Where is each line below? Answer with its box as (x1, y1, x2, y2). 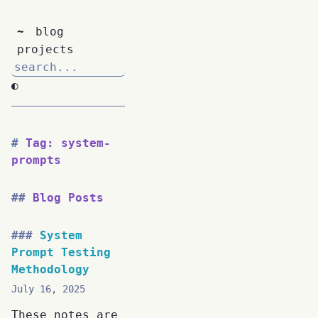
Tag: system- (26, 136, 111, 150)
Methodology (11, 262, 89, 276)
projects (17, 43, 74, 56)
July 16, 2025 (11, 283, 85, 295)
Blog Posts (33, 190, 104, 204)
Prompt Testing (11, 245, 111, 259)
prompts (11, 153, 61, 167)
